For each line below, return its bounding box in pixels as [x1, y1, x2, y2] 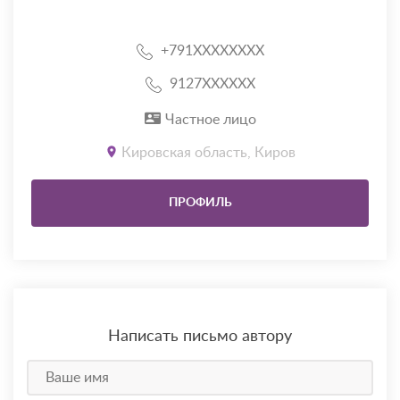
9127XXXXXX [169, 77, 255, 92]
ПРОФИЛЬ [168, 196, 232, 210]
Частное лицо [164, 112, 256, 128]
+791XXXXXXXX [160, 44, 264, 59]
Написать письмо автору [108, 329, 292, 346]
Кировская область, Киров [121, 146, 296, 161]
